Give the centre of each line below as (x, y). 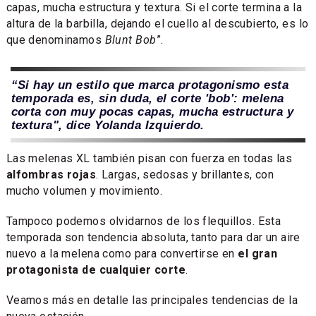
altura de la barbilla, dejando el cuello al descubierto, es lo (157, 24)
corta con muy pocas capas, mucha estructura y (152, 111)
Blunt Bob (130, 40)
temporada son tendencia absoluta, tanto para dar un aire (153, 237)
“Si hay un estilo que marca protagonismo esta (150, 84)
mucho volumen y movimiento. (84, 190)
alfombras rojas (51, 174)
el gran (258, 253)
